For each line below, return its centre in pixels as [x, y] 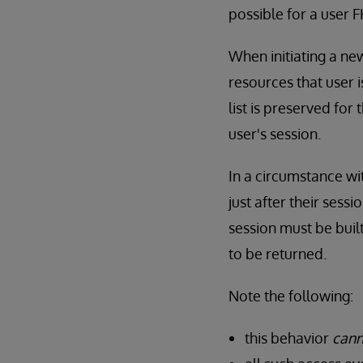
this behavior [288, 338]
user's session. [275, 134]
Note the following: [291, 296]
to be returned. [278, 254]
